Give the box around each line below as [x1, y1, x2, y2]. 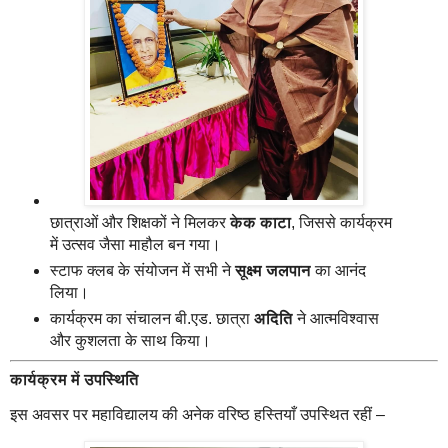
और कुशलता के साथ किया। [49, 331, 211, 349]
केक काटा [229, 213, 291, 231]
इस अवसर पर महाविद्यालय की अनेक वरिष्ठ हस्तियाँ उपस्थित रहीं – [10, 406, 385, 424]
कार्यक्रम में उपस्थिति [10, 370, 139, 388]
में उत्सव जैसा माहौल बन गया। [49, 235, 221, 253]
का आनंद [310, 261, 366, 279]
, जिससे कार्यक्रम [290, 213, 392, 231]
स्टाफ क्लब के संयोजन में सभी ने [49, 261, 235, 279]
